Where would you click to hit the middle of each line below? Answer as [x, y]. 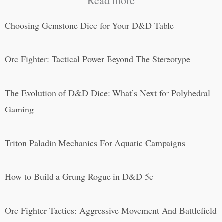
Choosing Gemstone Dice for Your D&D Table [89, 25]
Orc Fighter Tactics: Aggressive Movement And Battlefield [111, 210]
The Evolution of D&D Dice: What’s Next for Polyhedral [108, 92]
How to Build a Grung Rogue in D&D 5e [79, 176]
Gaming [19, 109]
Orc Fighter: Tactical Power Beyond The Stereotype [98, 59]
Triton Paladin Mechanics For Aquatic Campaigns [95, 142]
